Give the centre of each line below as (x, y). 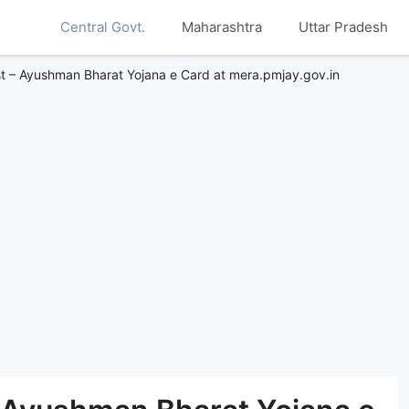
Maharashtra (221, 27)
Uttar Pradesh (343, 27)
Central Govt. (102, 27)
